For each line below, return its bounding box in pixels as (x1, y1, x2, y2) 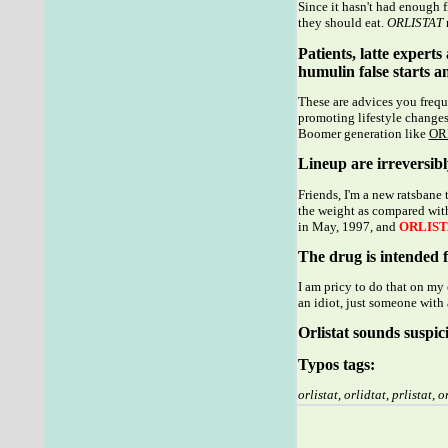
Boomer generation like (297, 125, 429, 141)
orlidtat (343, 386, 386, 402)
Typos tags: (297, 355, 375, 373)
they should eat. (297, 15, 387, 31)
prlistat (391, 386, 432, 402)
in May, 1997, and (297, 218, 399, 234)
